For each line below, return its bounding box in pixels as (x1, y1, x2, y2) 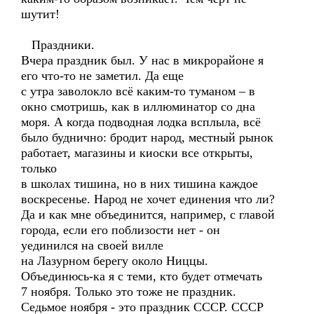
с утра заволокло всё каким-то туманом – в (21, 84, 255, 98)
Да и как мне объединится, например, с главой (21, 207, 275, 221)
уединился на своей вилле (21, 238, 163, 252)
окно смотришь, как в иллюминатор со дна (21, 100, 255, 114)
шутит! (21, 7, 60, 21)
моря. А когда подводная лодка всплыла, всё (21, 115, 261, 129)
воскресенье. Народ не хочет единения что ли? (21, 192, 275, 206)
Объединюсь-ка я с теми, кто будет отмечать (21, 269, 262, 283)
